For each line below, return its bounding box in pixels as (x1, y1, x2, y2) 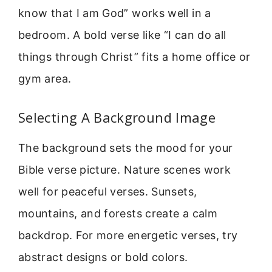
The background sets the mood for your (18, 141, 233, 155)
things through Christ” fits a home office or (18, 50, 251, 63)
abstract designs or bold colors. (18, 251, 188, 264)
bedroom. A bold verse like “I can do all (18, 28, 226, 41)
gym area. (18, 72, 72, 85)
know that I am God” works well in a (18, 6, 211, 19)
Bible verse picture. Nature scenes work (18, 163, 231, 177)
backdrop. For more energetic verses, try (18, 229, 238, 242)
